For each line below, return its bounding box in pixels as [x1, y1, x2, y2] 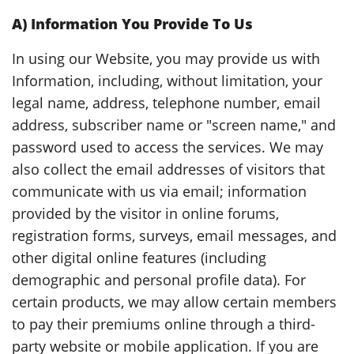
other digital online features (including [12, 247, 266, 267]
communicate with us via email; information [12, 181, 307, 201]
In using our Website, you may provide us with [12, 48, 320, 68]
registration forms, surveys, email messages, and [12, 225, 337, 245]
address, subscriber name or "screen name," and [12, 115, 336, 134]
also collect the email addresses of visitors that [12, 159, 325, 179]
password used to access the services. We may [12, 137, 323, 156]
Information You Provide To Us [31, 13, 253, 33]
